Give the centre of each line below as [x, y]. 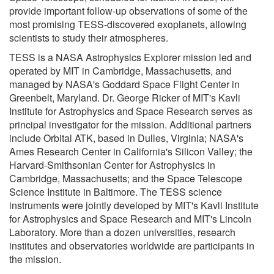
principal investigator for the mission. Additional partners [130, 124]
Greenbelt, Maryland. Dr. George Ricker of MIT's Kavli [125, 97]
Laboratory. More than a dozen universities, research [122, 232]
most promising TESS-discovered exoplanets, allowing [128, 24]
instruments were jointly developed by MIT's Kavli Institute [134, 205]
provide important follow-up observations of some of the [128, 10]
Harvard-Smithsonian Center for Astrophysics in [112, 165]
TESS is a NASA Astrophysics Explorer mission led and [130, 57]
